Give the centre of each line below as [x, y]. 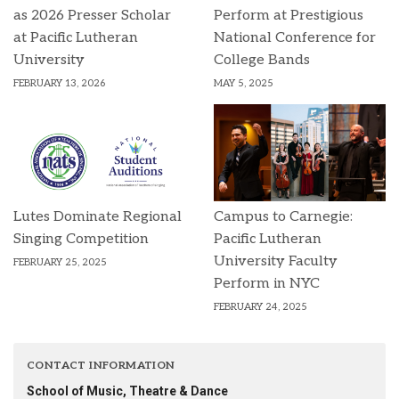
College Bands [262, 60]
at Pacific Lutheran [76, 38]
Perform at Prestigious [289, 16]
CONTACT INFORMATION [101, 365]
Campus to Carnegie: [283, 216]
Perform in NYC [267, 283]
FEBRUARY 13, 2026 [59, 83]
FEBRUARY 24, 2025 [261, 306]
